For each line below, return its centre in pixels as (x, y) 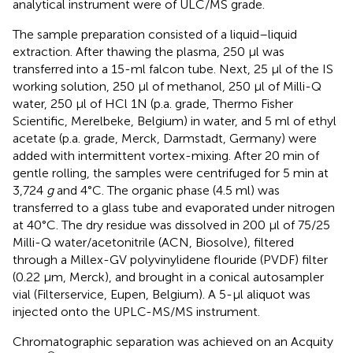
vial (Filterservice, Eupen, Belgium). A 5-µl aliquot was (162, 295)
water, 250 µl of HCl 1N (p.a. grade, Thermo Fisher (153, 104)
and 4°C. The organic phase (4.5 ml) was (167, 191)
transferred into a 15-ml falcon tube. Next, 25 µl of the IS (173, 69)
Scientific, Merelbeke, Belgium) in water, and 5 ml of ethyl (175, 121)
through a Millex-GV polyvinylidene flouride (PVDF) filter (170, 260)
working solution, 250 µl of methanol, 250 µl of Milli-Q (167, 87)
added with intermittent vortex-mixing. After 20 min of (166, 156)
